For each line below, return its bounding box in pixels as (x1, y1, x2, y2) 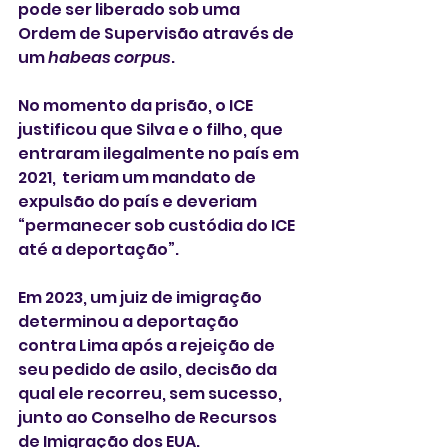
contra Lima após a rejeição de (18, 334, 278, 358)
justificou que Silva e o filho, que (18, 118, 286, 142)
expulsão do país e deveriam (18, 190, 260, 214)
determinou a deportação (18, 310, 245, 334)
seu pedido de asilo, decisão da (18, 358, 280, 382)
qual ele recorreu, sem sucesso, (18, 382, 285, 406)
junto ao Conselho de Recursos (18, 406, 280, 430)
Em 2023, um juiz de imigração (18, 286, 265, 310)
